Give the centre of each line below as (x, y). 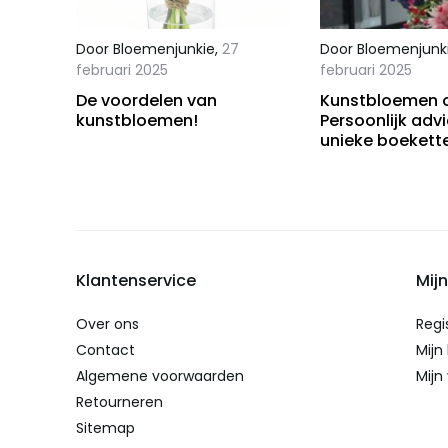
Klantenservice (135, 281)
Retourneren (119, 402)
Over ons (107, 324)
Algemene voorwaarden (159, 376)
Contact (105, 350)
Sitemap (105, 428)
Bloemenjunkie (163, 49)
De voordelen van (146, 101)
